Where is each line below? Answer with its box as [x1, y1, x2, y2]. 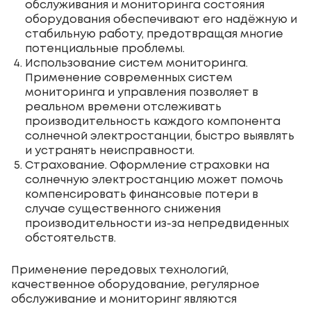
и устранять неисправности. [25, 145, 194, 156]
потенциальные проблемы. [25, 43, 185, 54]
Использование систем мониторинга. [25, 58, 248, 69]
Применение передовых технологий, [11, 264, 228, 276]
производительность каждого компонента [25, 116, 280, 127]
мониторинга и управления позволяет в [25, 87, 258, 98]
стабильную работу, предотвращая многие [25, 28, 283, 40]
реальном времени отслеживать [25, 101, 221, 112]
